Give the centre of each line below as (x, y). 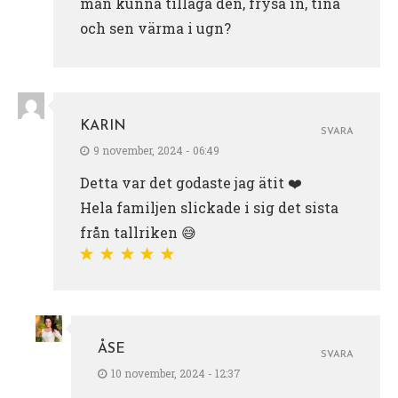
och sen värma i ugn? (155, 28)
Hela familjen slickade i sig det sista (209, 207)
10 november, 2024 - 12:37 (176, 373)
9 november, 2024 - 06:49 (156, 150)
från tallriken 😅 (138, 232)
